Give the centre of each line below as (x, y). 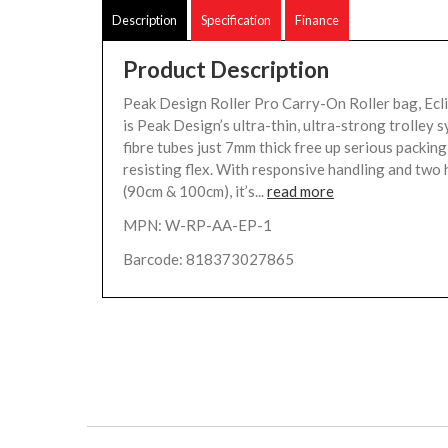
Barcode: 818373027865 (208, 259)
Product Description (226, 69)
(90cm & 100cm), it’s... (195, 191)
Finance (317, 20)
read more (300, 191)
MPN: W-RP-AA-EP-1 (197, 225)
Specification (236, 20)
